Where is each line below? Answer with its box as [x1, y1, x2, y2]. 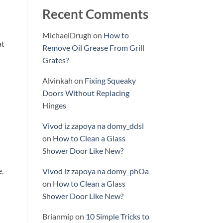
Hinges [42, 101, 66, 111]
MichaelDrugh [42, 30, 92, 40]
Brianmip [42, 212, 74, 222]
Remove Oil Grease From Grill [42, 43, 144, 53]
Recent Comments [42, 6, 148, 22]
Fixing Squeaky [84, 76, 136, 86]
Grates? [42, 55, 69, 65]
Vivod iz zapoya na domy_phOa [42, 166, 149, 176]
